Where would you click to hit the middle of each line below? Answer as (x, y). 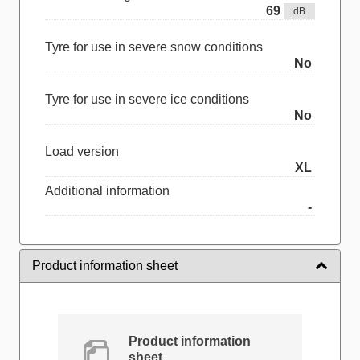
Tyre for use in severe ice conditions (147, 99)
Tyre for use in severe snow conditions (154, 47)
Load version (82, 151)
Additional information (107, 190)
